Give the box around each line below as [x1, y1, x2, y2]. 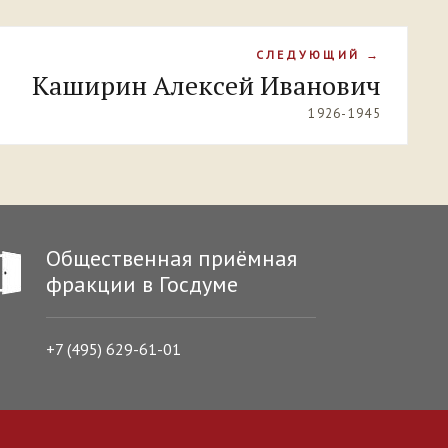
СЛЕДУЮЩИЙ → [255, 46, 381, 62]
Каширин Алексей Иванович [32, 67, 381, 102]
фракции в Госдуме [46, 269, 238, 298]
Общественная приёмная [46, 243, 297, 272]
